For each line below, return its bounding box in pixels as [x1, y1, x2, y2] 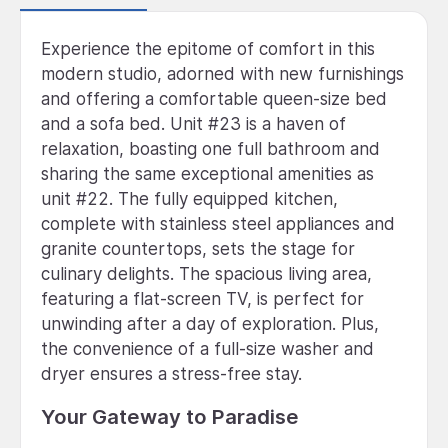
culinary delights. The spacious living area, [41, 263, 372, 284]
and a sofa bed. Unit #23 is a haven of [41, 113, 346, 134]
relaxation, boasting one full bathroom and [41, 138, 380, 159]
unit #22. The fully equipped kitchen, [41, 188, 338, 209]
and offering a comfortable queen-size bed [41, 88, 387, 109]
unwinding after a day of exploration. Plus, [41, 313, 379, 334]
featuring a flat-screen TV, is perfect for [41, 288, 364, 309]
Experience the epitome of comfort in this [41, 38, 375, 59]
